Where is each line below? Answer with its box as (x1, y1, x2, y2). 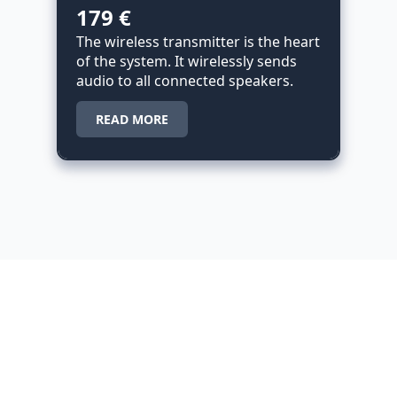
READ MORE (95, 111, 168, 128)
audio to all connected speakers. (75, 71, 293, 91)
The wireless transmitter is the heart (75, 32, 320, 52)
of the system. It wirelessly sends (75, 51, 297, 72)
